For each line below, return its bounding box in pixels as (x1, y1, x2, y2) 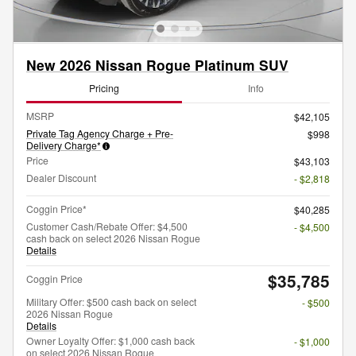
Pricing (89, 81, 119, 95)
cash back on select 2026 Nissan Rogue (26, 230, 200, 245)
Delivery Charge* (26, 137, 101, 152)
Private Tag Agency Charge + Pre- (26, 126, 173, 140)
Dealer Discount (26, 170, 96, 184)
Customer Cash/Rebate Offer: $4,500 (26, 219, 188, 233)
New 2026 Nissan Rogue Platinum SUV (26, 54, 288, 75)
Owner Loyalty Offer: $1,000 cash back (26, 333, 195, 347)
